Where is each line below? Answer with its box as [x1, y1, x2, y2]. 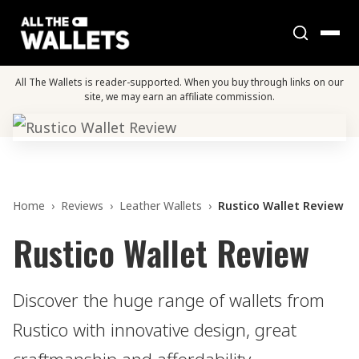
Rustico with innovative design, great [13, 317, 296, 341]
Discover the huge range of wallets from [13, 288, 325, 312]
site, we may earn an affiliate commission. [84, 90, 275, 103]
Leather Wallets [119, 198, 202, 213]
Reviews [61, 198, 103, 213]
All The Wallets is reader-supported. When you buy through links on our [15, 75, 344, 89]
